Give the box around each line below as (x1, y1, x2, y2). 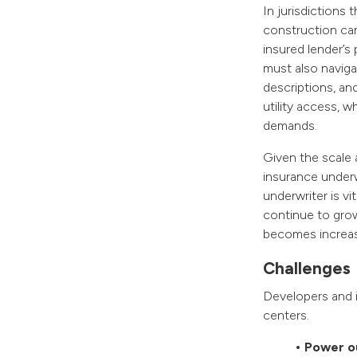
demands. (263, 118, 317, 133)
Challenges (263, 258, 351, 278)
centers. (263, 308, 309, 323)
